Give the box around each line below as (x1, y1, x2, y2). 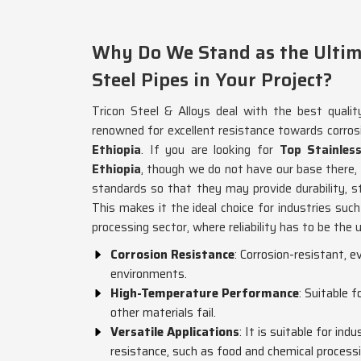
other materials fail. (110, 303, 216, 322)
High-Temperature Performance (110, 284, 299, 303)
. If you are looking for (141, 140, 280, 160)
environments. (110, 264, 187, 284)
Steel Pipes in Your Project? (92, 65, 332, 94)
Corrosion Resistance (110, 245, 234, 264)
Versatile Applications (110, 322, 239, 342)
